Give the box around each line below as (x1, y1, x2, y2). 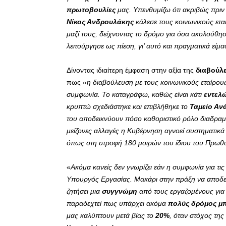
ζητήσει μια (67, 187, 102, 196)
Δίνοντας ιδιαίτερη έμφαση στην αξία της (67, 66, 196, 75)
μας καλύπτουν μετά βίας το (67, 211, 155, 220)
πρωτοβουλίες (67, 6, 116, 14)
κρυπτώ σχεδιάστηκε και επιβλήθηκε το (67, 102, 190, 111)
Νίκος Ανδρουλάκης (67, 18, 134, 26)
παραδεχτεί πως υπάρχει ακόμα (67, 199, 168, 208)
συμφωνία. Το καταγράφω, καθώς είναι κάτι (67, 90, 204, 99)
